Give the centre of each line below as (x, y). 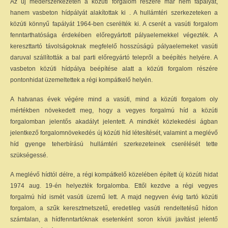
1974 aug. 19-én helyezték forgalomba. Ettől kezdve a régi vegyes (114, 186)
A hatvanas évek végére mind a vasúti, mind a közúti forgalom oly (114, 99)
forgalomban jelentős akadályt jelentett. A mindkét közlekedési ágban (114, 122)
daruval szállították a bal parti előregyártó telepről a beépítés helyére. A (114, 58)
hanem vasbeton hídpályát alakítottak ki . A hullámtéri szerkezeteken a (114, 13)
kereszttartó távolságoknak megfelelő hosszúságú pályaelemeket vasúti (114, 46)
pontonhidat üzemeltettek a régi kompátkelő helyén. (81, 80)
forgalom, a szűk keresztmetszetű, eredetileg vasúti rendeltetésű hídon (114, 208)
